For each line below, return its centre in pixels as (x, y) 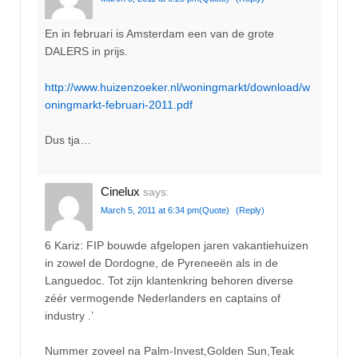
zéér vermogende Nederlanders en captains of (163, 298)
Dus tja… (68, 140)
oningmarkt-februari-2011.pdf (119, 104)
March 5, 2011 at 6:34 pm (150, 210)
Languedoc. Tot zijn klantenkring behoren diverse (169, 281)
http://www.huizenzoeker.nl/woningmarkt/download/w (177, 87)
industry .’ (69, 316)
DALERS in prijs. (86, 52)
